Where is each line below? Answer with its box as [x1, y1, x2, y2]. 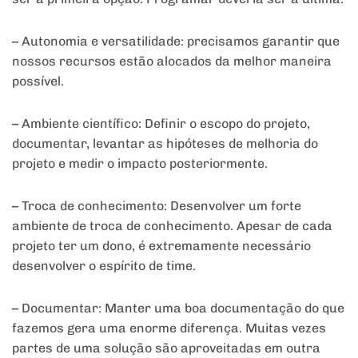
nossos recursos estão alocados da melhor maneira [12, 54, 332, 70]
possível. [12, 74, 64, 89]
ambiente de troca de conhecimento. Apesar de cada [12, 218, 332, 234]
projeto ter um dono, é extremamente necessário [12, 238, 311, 254]
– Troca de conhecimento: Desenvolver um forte [12, 198, 301, 214]
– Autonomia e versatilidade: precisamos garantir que [12, 34, 340, 50]
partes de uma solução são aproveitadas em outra [12, 340, 320, 356]
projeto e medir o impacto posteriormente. [12, 156, 268, 172]
